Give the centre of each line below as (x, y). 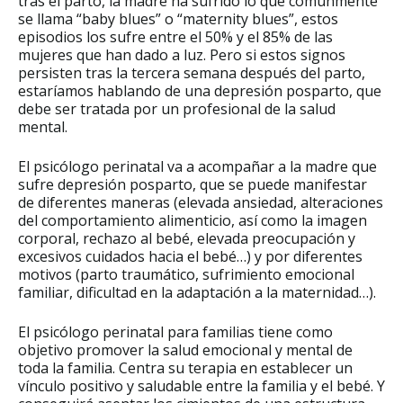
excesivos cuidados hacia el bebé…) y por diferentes (190, 256)
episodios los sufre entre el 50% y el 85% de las (175, 36)
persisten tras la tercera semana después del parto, (192, 72)
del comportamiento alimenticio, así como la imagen (193, 220)
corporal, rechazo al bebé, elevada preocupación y (187, 238)
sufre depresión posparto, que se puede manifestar (193, 184)
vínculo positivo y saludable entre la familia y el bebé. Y (201, 385)
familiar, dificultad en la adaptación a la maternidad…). (199, 292)
